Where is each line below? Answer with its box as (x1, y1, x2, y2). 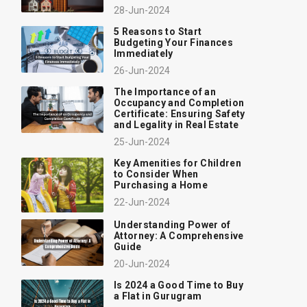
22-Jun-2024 (114, 197, 170, 208)
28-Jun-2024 (114, 5, 170, 16)
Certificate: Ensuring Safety (114, 108, 245, 120)
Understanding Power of (114, 219, 231, 231)
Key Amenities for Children (114, 158, 242, 169)
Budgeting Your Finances (114, 37, 234, 49)
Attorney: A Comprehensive (114, 230, 244, 242)
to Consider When (114, 169, 199, 180)
